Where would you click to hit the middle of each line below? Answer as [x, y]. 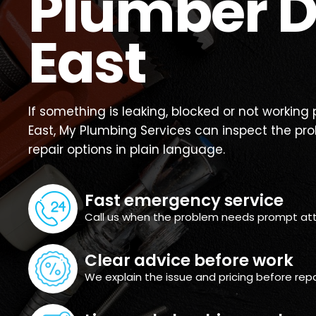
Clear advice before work [189, 260]
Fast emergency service [184, 200]
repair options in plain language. [127, 150]
